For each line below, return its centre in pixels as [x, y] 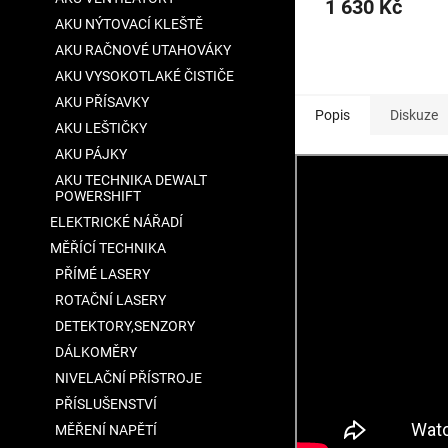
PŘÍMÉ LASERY [102, 274]
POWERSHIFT [98, 196]
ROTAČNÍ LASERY [110, 300]
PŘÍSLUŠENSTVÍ [106, 404]
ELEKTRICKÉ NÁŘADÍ [116, 222]
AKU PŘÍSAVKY [102, 102]
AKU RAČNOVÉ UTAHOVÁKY [143, 50]
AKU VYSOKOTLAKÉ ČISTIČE [144, 76]
